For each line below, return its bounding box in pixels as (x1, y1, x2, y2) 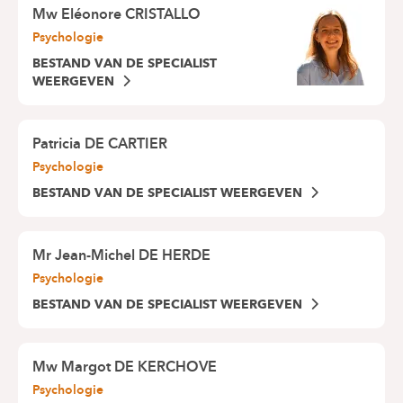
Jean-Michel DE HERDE (55, 243, 210, 268)
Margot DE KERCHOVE (61, 354, 217, 380)
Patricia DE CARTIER (32, 131, 167, 157)
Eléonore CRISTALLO (61, 2, 201, 27)
